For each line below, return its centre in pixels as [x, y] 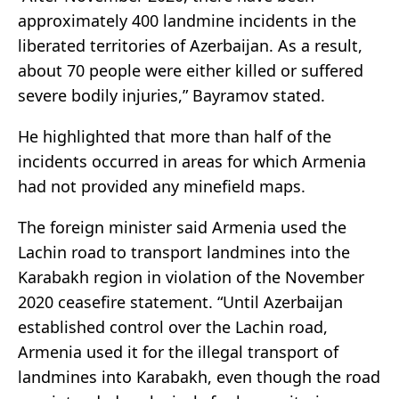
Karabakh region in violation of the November [191, 277]
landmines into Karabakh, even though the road [199, 377]
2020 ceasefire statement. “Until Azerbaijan [180, 302]
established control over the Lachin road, [173, 327]
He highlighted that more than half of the [175, 137]
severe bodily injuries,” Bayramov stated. [171, 96]
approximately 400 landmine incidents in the [187, 21]
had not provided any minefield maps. [162, 187]
